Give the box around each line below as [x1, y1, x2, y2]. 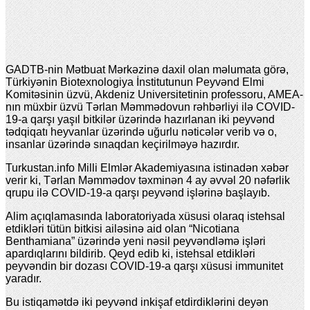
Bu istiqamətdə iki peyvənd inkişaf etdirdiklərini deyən [6, 295, 268, 308]
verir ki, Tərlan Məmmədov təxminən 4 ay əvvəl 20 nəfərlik [6, 174, 290, 186]
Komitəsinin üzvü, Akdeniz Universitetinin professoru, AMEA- [6, 88, 303, 100]
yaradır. [6, 272, 42, 284]
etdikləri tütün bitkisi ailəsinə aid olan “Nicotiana [6, 222, 239, 235]
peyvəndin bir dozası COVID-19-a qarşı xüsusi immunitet [6, 259, 283, 272]
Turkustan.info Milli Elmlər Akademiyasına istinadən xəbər [6, 161, 289, 174]
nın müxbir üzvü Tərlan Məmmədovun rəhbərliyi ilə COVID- [6, 100, 295, 113]
